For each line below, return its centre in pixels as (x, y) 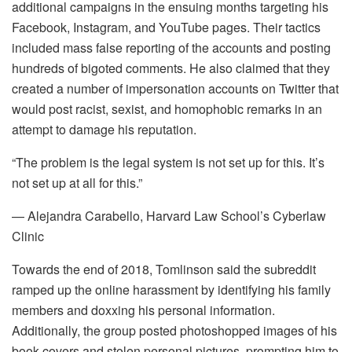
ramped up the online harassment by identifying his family (171, 290)
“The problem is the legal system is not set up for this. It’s (168, 163)
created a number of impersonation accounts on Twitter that (175, 89)
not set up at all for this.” (77, 183)
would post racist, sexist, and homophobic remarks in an (167, 109)
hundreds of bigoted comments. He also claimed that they (171, 68)
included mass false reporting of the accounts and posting (171, 48)
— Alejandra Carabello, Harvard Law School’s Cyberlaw (169, 216)
